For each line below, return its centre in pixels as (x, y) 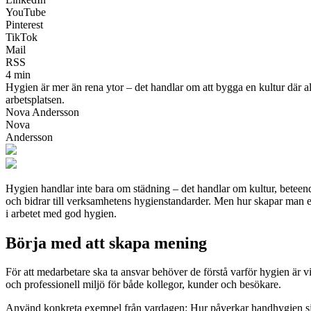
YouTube (26, 12)
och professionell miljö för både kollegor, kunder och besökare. (143, 285)
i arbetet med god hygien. (61, 213)
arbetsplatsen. (35, 99)
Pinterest (24, 24)
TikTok (22, 37)
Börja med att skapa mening (106, 243)
